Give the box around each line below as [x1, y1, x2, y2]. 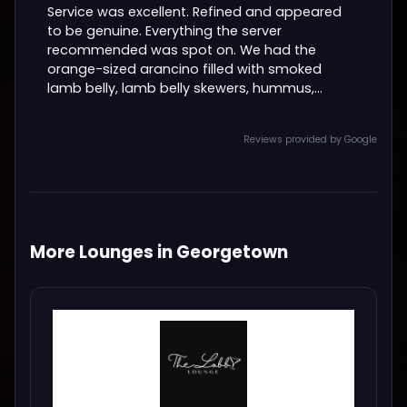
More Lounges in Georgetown [30, 239, 288, 264]
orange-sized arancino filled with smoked [47, 59, 323, 78]
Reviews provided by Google [243, 133, 377, 147]
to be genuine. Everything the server [47, 21, 283, 40]
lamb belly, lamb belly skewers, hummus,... [47, 78, 323, 97]
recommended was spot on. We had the [47, 40, 317, 59]
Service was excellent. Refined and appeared [47, 2, 342, 21]
